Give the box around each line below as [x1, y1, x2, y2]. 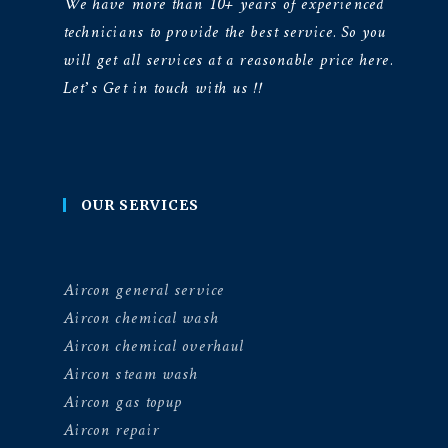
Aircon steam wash [62, 356, 199, 392]
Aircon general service [62, 272, 224, 308]
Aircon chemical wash [62, 300, 219, 336]
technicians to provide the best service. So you [62, 14, 387, 50]
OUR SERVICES [80, 195, 199, 214]
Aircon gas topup [62, 384, 183, 420]
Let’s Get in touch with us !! [62, 70, 262, 106]
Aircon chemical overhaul [62, 328, 245, 364]
